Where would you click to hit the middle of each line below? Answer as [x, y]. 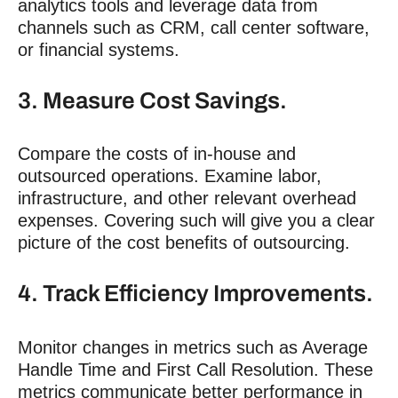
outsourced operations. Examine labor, [170, 176]
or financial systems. [99, 49]
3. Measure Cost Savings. [152, 100]
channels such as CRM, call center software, [194, 27]
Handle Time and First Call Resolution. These [195, 370]
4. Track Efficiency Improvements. [195, 294]
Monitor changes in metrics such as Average [193, 348]
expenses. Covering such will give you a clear [196, 221]
